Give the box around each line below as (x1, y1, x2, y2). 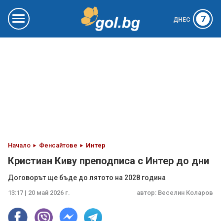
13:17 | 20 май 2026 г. (8, 189, 70, 196)
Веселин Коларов (158, 189, 213, 196)
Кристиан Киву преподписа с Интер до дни (8, 155, 209, 167)
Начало (8, 142, 31, 149)
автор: (137, 189, 158, 196)
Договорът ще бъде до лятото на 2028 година (8, 174, 166, 182)
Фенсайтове (39, 142, 77, 149)
